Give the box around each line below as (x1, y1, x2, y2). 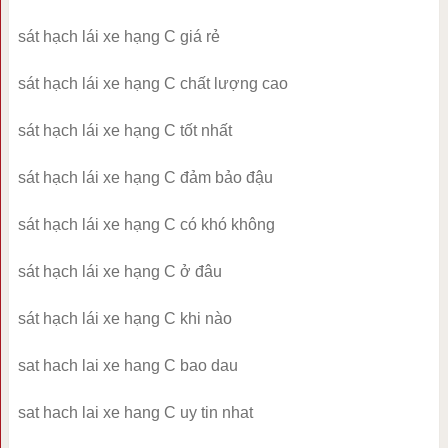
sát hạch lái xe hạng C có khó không (17, 216, 275, 234)
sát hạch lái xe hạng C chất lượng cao (17, 75, 288, 93)
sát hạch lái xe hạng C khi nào (17, 310, 232, 328)
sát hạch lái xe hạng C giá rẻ (17, 28, 220, 46)
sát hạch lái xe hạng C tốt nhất (17, 122, 232, 140)
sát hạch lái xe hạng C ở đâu (17, 263, 222, 281)
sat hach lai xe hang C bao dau (17, 357, 238, 375)
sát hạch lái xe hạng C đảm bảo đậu (17, 169, 273, 187)
